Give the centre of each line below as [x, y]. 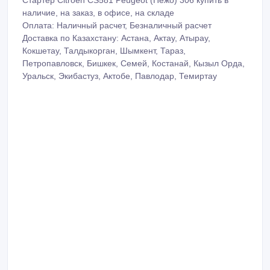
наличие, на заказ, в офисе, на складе [98, 12]
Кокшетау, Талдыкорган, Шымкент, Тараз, [104, 50]
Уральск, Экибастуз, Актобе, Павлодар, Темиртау [120, 76]
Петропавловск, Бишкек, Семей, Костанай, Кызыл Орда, [133, 63]
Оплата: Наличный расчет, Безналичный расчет [117, 25]
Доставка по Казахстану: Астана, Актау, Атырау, [116, 38]
